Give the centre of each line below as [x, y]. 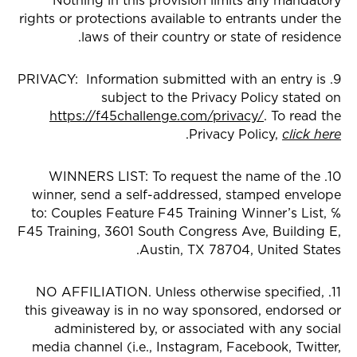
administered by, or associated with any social [198, 328]
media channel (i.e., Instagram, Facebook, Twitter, [186, 347]
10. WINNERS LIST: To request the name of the [184, 176]
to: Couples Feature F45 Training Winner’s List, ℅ [186, 213]
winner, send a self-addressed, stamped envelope [186, 194]
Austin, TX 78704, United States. [240, 249]
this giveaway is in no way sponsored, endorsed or [183, 310]
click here [312, 134]
